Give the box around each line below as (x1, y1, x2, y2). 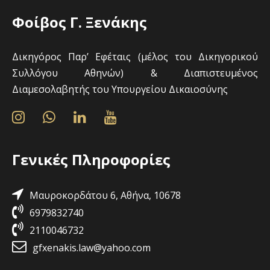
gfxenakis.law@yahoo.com (33, 241, 151, 254)
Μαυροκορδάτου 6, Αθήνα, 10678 (30, 189, 181, 202)
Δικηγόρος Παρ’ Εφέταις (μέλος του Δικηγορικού (12, 50, 258, 63)
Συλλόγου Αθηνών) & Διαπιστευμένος (12, 66, 258, 80)
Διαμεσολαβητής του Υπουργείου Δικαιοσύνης (12, 83, 228, 96)
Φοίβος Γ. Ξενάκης (12, 12, 147, 32)
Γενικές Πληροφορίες (12, 149, 171, 169)
